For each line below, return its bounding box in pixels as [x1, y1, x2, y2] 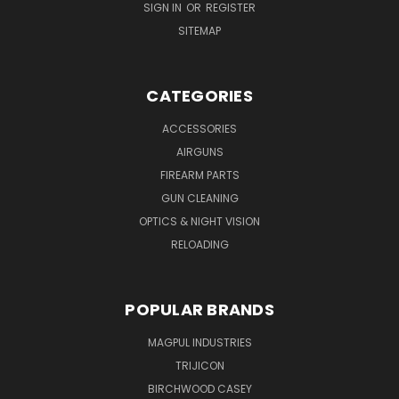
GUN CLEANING [160, 190, 239, 206]
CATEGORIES [146, 84, 253, 107]
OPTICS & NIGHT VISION [139, 213, 260, 229]
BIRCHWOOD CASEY [147, 380, 252, 396]
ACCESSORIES [162, 120, 237, 136]
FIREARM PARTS [159, 167, 240, 183]
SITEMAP [178, 22, 221, 38]
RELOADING [170, 236, 229, 252]
